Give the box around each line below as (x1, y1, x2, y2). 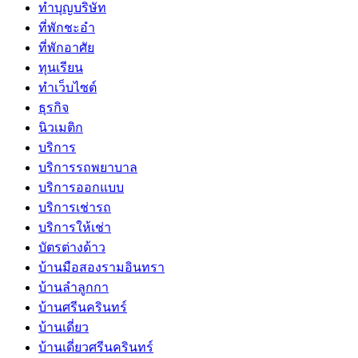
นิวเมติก (38, 120, 83, 134)
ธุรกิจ (38, 100, 69, 114)
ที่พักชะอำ (38, 20, 95, 34)
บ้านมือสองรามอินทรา (38, 260, 165, 274)
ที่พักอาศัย (38, 40, 94, 54)
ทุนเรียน (38, 60, 83, 74)
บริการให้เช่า (38, 220, 111, 234)
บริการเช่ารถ (38, 200, 111, 214)
